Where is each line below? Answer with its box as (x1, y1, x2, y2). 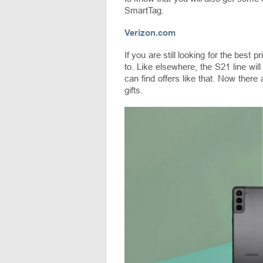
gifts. (124, 85, 143, 96)
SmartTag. (124, 5, 164, 16)
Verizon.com (124, 28, 176, 38)
